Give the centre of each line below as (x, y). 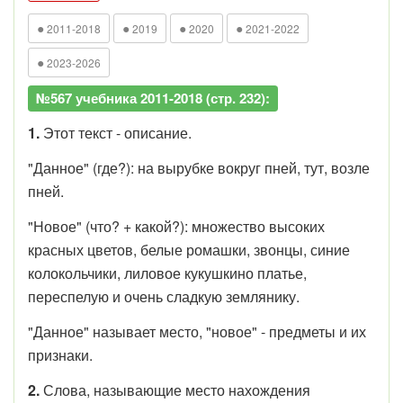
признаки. (60, 354)
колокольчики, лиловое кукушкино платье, (169, 273)
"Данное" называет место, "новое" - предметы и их (197, 331)
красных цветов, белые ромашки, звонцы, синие (189, 249)
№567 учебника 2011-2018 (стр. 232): (153, 98)
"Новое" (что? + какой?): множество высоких (176, 226)
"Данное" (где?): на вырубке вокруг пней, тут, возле (199, 167)
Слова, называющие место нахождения (177, 390)
